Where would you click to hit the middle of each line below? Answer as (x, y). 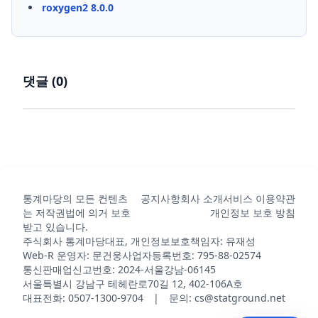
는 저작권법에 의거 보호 (77, 212)
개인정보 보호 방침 (253, 212)
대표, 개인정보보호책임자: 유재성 (180, 241)
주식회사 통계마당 (64, 241)
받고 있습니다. (55, 226)
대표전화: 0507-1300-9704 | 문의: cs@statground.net (154, 297)
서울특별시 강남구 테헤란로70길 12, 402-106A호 (133, 283)
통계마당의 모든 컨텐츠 (75, 198)
